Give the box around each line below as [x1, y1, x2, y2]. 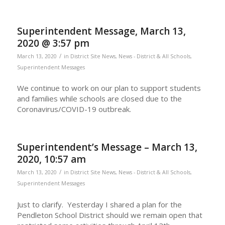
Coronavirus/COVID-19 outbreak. [17, 104, 131, 115]
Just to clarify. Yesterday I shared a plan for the [17, 199, 182, 209]
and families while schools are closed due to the [17, 93, 182, 104]
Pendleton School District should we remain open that [17, 209, 202, 220]
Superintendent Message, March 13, [17, 24, 186, 38]
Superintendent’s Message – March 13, [17, 141, 197, 154]
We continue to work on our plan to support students [17, 83, 201, 93]
